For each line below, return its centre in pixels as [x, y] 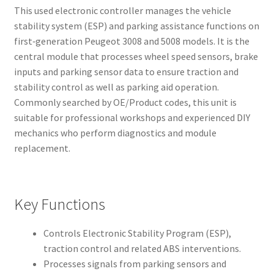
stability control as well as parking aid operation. [116, 87]
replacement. [42, 148]
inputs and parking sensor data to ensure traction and [126, 72]
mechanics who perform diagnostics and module [115, 133]
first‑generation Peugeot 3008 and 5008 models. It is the [131, 41]
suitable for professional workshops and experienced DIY [132, 118]
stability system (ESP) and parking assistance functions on [136, 26]
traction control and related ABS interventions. [142, 249]
